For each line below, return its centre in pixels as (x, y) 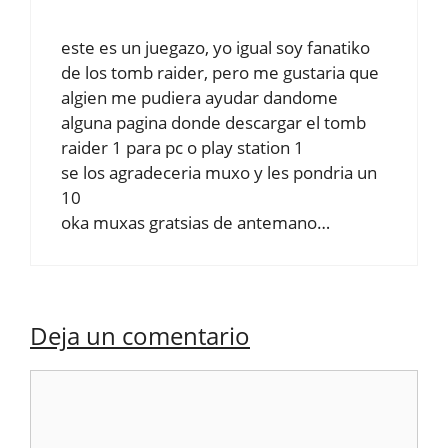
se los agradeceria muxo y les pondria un (219, 172)
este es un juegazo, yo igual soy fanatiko (215, 47)
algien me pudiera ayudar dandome (199, 97)
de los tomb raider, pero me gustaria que (220, 72)
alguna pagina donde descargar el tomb (213, 122)
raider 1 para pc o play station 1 (182, 147)
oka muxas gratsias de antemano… (195, 222)
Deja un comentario (140, 335)
